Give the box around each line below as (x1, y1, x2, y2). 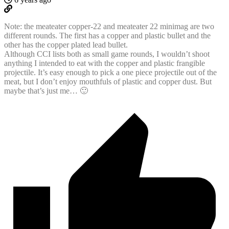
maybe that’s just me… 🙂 (4, 86, 88, 95)
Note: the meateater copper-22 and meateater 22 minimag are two (4, 22, 214, 31)
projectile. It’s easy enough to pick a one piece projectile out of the (4, 68, 217, 77)
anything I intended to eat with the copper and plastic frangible (4, 59, 205, 67)
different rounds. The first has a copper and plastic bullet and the (4, 31, 211, 40)
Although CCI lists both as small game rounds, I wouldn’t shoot (4, 50, 210, 58)
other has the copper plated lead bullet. (4, 40, 128, 49)
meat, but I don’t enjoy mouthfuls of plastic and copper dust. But (4, 77, 212, 86)
